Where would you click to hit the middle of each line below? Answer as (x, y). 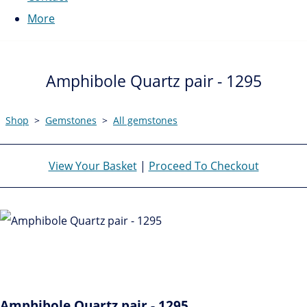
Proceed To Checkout (204, 165)
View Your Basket (93, 165)
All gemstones (145, 120)
